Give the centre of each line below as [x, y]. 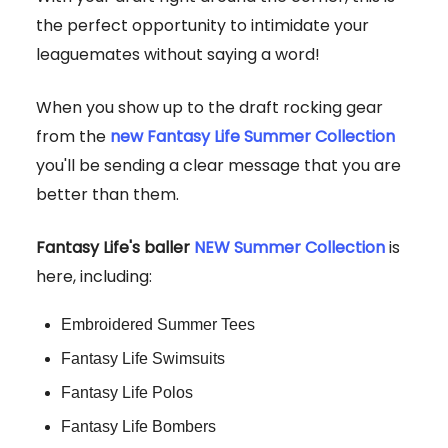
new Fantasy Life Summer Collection [252, 137]
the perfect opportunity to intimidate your [202, 26]
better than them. [107, 195]
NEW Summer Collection [289, 248]
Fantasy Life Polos [127, 393]
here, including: [94, 277]
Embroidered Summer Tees [158, 325]
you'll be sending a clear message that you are [218, 166]
